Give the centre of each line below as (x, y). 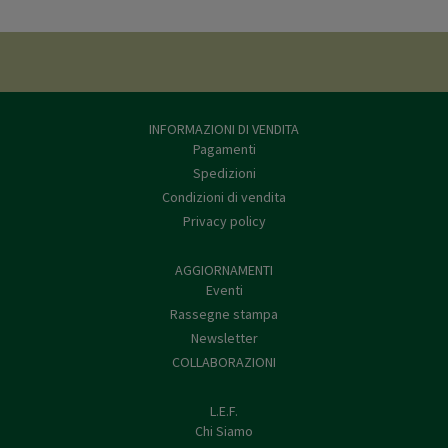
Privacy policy (224, 221)
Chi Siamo (224, 431)
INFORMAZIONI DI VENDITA (224, 129)
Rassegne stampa (224, 314)
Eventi (224, 290)
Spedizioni (224, 173)
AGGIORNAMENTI (224, 270)
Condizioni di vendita (224, 197)
